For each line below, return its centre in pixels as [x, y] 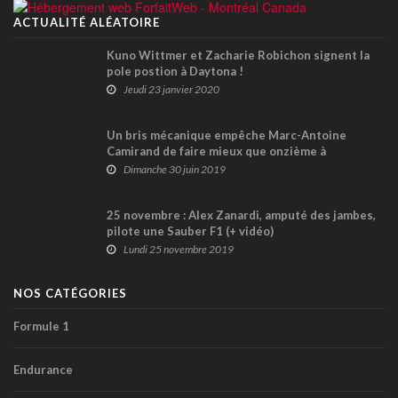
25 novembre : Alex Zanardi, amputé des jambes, [241, 215]
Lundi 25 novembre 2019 [179, 250]
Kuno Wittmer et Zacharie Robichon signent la [238, 56]
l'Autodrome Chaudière [172, 167]
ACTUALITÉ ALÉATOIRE [87, 23]
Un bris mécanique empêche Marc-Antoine [227, 135]
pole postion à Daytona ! [175, 72]
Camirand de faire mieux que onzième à [216, 151]
